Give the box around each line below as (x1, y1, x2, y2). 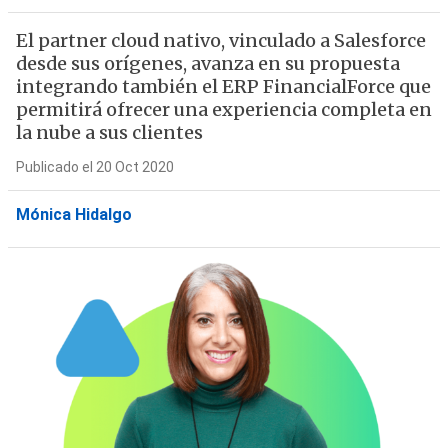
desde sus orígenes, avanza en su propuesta (15, 52, 400, 75)
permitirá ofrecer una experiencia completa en (15, 98, 432, 121)
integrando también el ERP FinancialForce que (15, 75, 431, 98)
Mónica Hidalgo (15, 205, 132, 224)
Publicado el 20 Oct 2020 (15, 159, 174, 175)
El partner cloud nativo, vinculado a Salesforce (15, 29, 426, 52)
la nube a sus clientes (15, 121, 203, 144)
